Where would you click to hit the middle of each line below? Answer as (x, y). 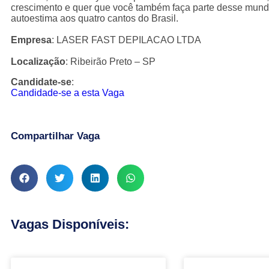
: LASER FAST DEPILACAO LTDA (126, 40)
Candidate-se (41, 82)
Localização (38, 62)
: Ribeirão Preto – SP (110, 62)
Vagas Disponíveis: (70, 224)
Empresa (31, 40)
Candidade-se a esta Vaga (68, 93)
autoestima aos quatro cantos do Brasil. (95, 18)
